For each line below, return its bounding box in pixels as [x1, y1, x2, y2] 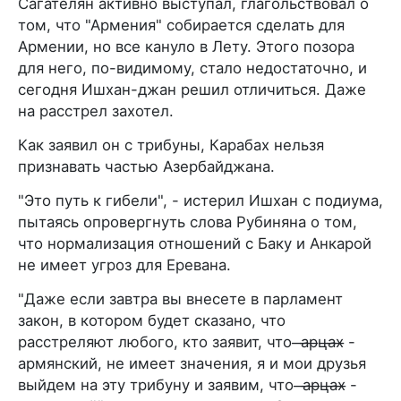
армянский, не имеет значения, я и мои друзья [18, 354, 366, 372]
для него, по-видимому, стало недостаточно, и [18, 59, 367, 77]
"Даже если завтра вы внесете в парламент [18, 290, 343, 308]
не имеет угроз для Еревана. [18, 256, 231, 274]
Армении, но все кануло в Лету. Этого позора [18, 38, 354, 55]
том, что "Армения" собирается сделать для [18, 16, 345, 34]
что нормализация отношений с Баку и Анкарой [18, 235, 371, 252]
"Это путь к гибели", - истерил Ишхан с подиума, [18, 192, 383, 209]
